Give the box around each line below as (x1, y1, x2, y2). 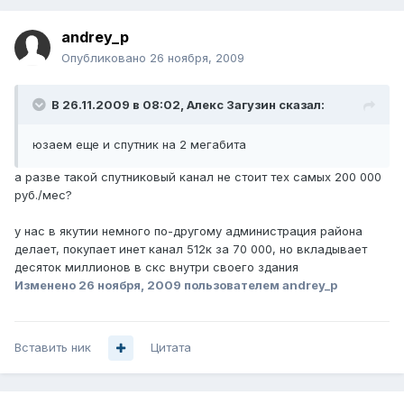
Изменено (14, 278, 78, 293)
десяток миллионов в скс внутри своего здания (14, 260, 298, 275)
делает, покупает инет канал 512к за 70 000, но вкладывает (14, 242, 367, 257)
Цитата (151, 340, 191, 355)
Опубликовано (61, 50, 150, 66)
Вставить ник (14, 340, 91, 355)
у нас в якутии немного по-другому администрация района (14, 224, 363, 239)
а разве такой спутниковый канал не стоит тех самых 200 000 (14, 170, 381, 185)
